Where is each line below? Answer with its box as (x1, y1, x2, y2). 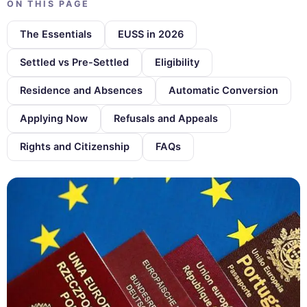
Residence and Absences (20, 84, 143, 97)
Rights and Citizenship (20, 140, 130, 153)
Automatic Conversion (169, 84, 278, 97)
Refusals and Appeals (114, 112, 218, 125)
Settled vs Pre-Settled (20, 56, 129, 69)
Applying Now (20, 112, 88, 125)
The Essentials (20, 27, 92, 40)
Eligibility (155, 56, 199, 69)
